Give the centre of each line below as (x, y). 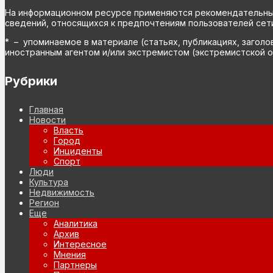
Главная (46, 110)
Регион (44, 203)
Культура (49, 182)
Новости (48, 120)
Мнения (70, 255)
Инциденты (78, 151)
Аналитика (76, 224)
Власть (69, 130)
